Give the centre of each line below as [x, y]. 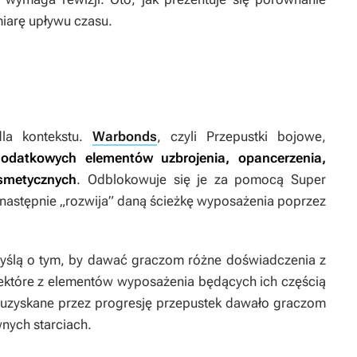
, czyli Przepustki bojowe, [241, 136]
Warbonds [124, 136]
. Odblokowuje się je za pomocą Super [202, 179]
